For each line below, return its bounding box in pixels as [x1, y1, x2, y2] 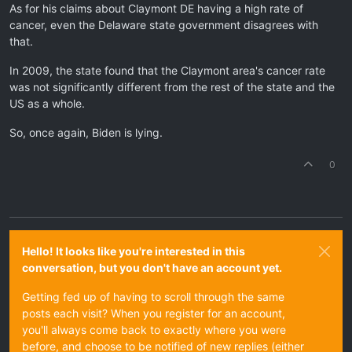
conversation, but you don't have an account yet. [22, 261, 282, 274]
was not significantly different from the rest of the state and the [9, 80, 335, 93]
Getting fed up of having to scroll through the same [22, 290, 284, 303]
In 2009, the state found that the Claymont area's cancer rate [9, 64, 325, 77]
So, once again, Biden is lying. [9, 126, 163, 139]
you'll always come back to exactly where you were [22, 323, 286, 336]
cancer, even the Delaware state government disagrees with [9, 18, 318, 31]
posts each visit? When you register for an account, [22, 306, 285, 320]
